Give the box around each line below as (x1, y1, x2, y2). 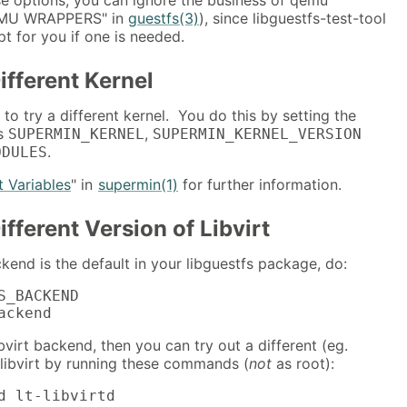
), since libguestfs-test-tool (199, 8, 386, 27)
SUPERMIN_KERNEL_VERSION (153, 124, 362, 143)
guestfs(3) (128, 8, 199, 27)
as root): (272, 354, 334, 373)
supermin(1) (98, 174, 178, 194)
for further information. (178, 174, 342, 194)
